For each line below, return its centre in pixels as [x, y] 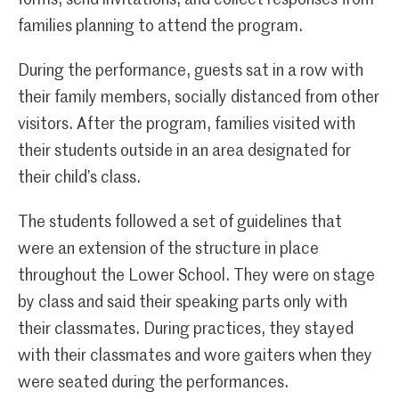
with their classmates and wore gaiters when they [195, 356]
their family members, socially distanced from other [199, 98]
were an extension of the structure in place [168, 249]
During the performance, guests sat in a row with [191, 71]
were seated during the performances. [155, 383]
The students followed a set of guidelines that [180, 222]
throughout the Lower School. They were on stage [196, 276]
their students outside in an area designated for [184, 151]
